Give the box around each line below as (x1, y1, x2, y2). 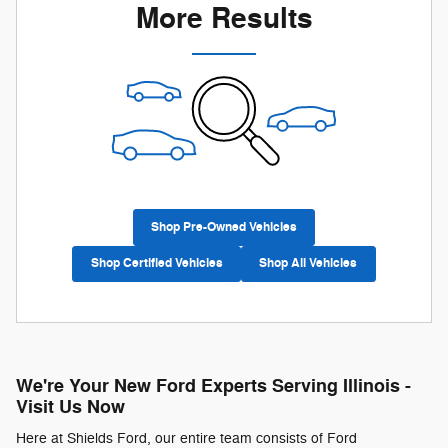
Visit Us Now (16, 395, 125, 419)
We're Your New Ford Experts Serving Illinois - (16, 374, 411, 398)
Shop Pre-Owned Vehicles (151, 219, 297, 236)
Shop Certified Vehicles (90, 255, 223, 272)
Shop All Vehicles (259, 255, 358, 272)
